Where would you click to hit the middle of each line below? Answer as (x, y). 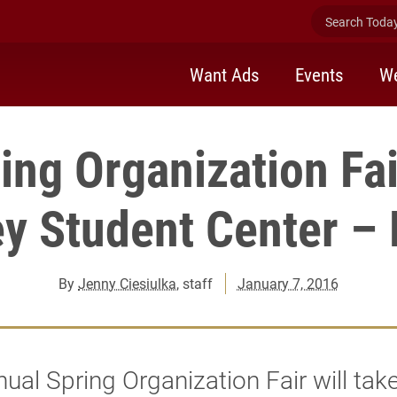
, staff (195, 283)
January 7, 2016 (288, 283)
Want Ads (225, 74)
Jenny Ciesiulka (128, 283)
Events (319, 74)
